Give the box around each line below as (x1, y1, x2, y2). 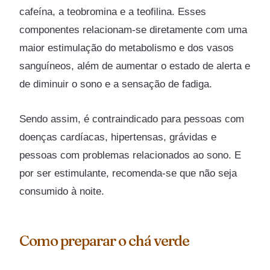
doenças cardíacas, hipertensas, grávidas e (19, 131, 217, 143)
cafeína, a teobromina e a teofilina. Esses (19, 5, 207, 17)
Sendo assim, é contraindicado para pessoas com (19, 113, 245, 125)
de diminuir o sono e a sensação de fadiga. (19, 78, 213, 90)
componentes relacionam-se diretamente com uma (19, 24, 248, 36)
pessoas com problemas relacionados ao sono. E (19, 149, 242, 162)
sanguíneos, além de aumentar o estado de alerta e (19, 60, 251, 72)
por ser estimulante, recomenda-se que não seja (19, 168, 237, 180)
